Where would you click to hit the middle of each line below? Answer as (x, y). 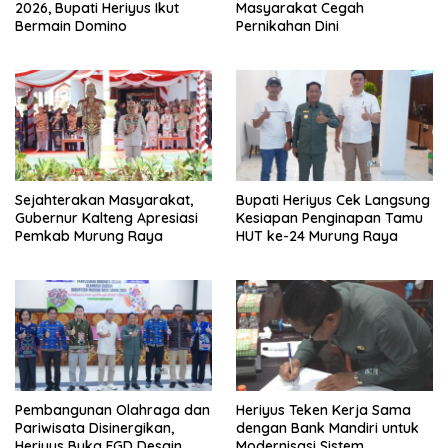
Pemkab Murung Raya (89, 236)
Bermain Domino (71, 26)
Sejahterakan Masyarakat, (104, 200)
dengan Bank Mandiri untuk (327, 428)
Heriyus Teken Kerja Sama (323, 410)
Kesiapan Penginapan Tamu (329, 218)
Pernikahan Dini (287, 26)
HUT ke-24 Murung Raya (317, 236)
